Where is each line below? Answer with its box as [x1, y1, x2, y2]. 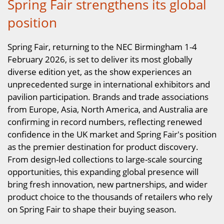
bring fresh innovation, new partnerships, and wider [7, 177, 207, 190]
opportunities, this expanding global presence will [7, 165, 198, 177]
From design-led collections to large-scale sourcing [7, 152, 202, 165]
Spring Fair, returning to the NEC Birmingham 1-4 [7, 40, 197, 52]
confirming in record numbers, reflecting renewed [7, 115, 202, 127]
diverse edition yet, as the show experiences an [7, 65, 191, 77]
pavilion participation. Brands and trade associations [7, 90, 208, 102]
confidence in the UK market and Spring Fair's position [7, 127, 216, 140]
